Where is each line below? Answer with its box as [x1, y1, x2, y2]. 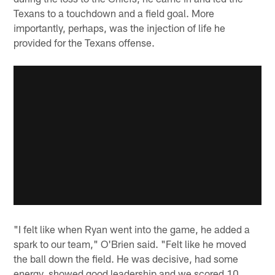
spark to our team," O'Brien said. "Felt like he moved [14, 237, 247, 250]
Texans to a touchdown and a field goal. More [14, 7, 215, 20]
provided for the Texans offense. [14, 36, 155, 49]
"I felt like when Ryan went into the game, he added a [14, 222, 250, 235]
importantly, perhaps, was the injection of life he [14, 21, 226, 34]
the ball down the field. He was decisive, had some [14, 252, 239, 265]
